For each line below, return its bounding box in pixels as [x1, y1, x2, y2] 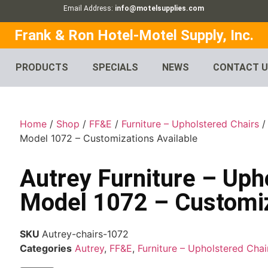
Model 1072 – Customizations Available [20, 132, 198, 145]
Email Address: [63, 4, 115, 13]
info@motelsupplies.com [115, 4, 205, 13]
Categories [20, 242, 72, 255]
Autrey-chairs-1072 [42, 228, 129, 240]
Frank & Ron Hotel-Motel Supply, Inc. [14, 27, 254, 44]
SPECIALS [92, 62, 139, 74]
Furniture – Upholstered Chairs [121, 118, 260, 130]
